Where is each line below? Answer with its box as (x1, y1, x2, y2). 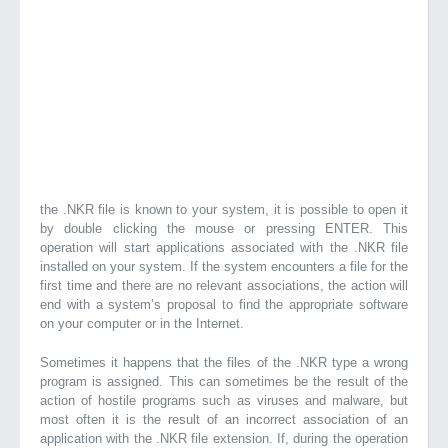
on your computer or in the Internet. (40, 316, 244, 331)
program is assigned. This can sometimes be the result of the (40, 374, 408, 389)
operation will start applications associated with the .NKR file (40, 240, 408, 255)
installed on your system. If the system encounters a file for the (40, 259, 408, 274)
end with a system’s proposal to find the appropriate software (40, 297, 408, 312)
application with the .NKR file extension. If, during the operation (40, 431, 408, 446)
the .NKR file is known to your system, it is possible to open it (40, 202, 408, 217)
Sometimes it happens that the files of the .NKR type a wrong (40, 355, 408, 370)
